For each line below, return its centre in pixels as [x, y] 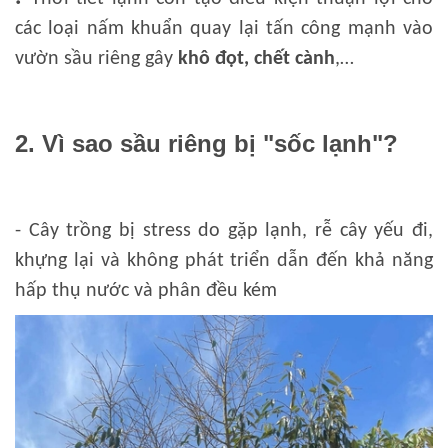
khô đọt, [213, 59]
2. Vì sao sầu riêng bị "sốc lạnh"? [206, 144]
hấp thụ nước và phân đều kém [146, 291]
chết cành [294, 59]
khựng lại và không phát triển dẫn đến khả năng [224, 261]
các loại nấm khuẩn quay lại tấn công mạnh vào [224, 29]
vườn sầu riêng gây [96, 59]
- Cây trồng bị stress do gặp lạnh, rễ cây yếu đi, [224, 231]
